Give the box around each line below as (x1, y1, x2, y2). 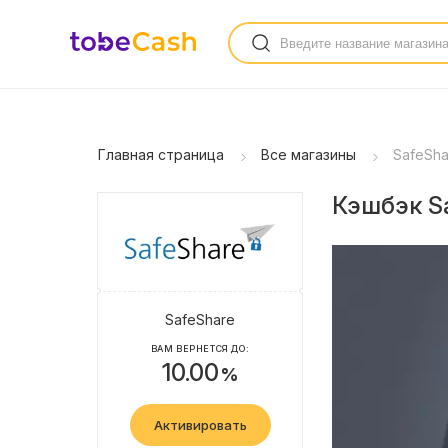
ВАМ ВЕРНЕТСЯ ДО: (150, 343, 250, 354)
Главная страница (98, 146, 224, 163)
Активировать (153, 417, 247, 433)
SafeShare (165, 311, 235, 328)
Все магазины (261, 146, 356, 163)
